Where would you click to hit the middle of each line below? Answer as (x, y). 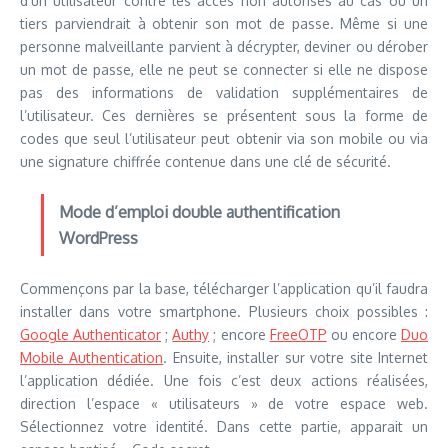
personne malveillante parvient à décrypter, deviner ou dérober (224, 46)
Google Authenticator (91, 334)
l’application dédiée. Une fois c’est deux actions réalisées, (224, 380)
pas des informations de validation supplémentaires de (224, 92)
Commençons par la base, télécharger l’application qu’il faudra (224, 288)
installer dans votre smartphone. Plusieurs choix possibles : (224, 311)
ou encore (364, 334)
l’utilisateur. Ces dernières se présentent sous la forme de (224, 115)
